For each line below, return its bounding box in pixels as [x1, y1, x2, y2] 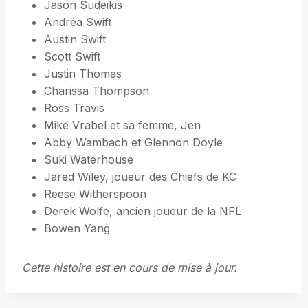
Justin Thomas [44, 67, 122, 81]
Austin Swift [44, 32, 106, 47]
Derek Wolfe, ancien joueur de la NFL [44, 204, 241, 219]
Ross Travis [44, 101, 104, 115]
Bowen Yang [44, 221, 110, 236]
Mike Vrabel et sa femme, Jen [44, 118, 201, 133]
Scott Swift [44, 49, 100, 64]
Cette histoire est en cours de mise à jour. [22, 261, 237, 275]
